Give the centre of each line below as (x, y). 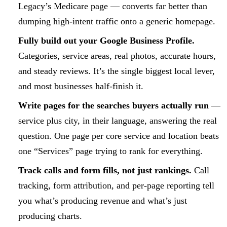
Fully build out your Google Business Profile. (106, 40)
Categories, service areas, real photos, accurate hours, (117, 55)
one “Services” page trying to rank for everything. (110, 151)
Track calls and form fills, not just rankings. (105, 170)
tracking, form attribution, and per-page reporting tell (116, 185)
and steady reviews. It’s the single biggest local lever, (116, 71)
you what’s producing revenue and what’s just (102, 200)
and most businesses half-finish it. (81, 86)
